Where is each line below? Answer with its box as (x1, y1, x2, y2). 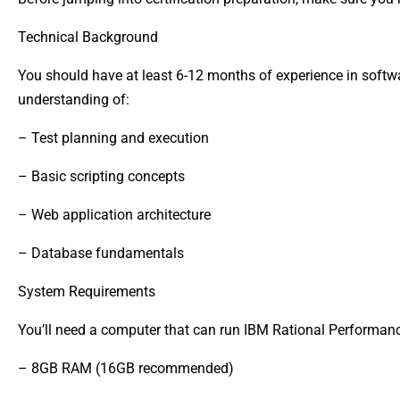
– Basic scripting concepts (18, 167, 185, 185)
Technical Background (18, 28, 158, 46)
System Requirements (18, 282, 155, 300)
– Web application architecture (18, 205, 211, 223)
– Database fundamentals (18, 244, 184, 262)
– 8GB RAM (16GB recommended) (18, 359, 234, 377)
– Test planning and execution (18, 129, 209, 146)
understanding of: (18, 90, 129, 108)
